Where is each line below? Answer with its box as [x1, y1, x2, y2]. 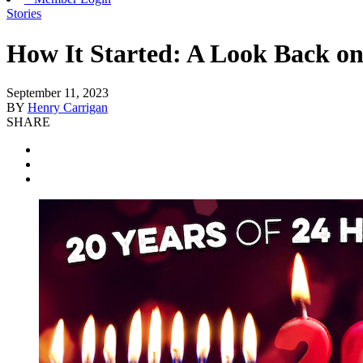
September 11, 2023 [6, 86, 109, 100]
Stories [6, 6, 41, 21]
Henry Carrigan [28, 100, 108, 115]
